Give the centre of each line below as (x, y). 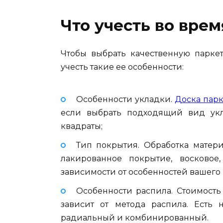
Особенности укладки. (125, 100)
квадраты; (82, 126)
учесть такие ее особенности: (122, 67)
